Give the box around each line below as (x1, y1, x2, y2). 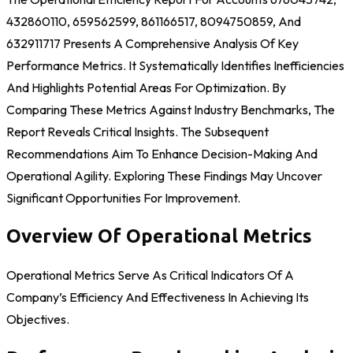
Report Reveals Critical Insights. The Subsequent (6, 123, 269, 139)
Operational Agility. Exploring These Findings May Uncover (6, 167, 322, 184)
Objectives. (6, 311, 69, 328)
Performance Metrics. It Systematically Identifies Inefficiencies (6, 57, 344, 73)
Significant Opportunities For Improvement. (6, 189, 240, 206)
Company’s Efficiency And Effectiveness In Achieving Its (6, 289, 309, 306)
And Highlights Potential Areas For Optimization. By (6, 79, 286, 95)
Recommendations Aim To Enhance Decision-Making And (6, 145, 318, 162)
